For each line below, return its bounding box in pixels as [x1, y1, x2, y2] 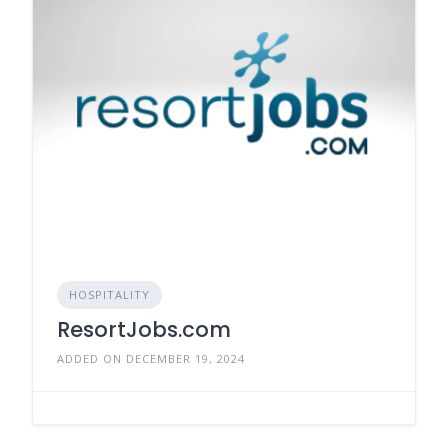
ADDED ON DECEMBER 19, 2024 [57, 350, 245, 366]
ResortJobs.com [57, 314, 231, 344]
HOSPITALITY [69, 286, 150, 302]
